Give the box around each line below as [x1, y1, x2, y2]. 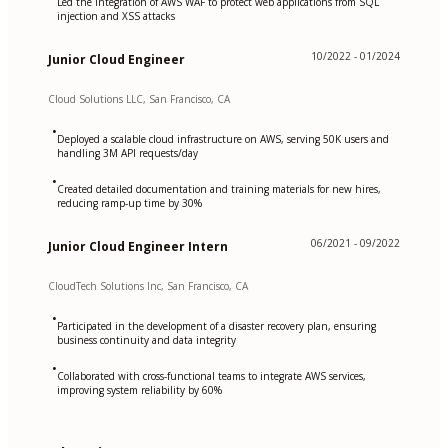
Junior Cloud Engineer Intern [48, 237, 228, 255]
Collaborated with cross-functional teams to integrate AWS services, [57, 368, 366, 383]
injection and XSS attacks [57, 8, 175, 23]
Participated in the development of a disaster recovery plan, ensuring [57, 318, 376, 333]
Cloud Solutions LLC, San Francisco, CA [48, 91, 230, 106]
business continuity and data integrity [57, 332, 236, 347]
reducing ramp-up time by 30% [57, 195, 202, 210]
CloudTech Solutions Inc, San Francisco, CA [48, 278, 248, 293]
